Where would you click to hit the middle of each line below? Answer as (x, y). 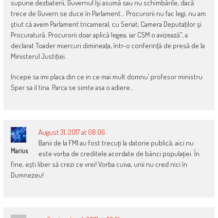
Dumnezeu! (27, 175)
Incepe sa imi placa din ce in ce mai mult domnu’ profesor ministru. (107, 76)
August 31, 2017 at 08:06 (72, 132)
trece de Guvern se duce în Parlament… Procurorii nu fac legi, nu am (108, 13)
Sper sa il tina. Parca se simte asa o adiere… (72, 87)
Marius (19, 150)
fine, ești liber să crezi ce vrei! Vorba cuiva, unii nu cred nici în (99, 164)
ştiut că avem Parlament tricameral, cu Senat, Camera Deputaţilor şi (106, 24)
